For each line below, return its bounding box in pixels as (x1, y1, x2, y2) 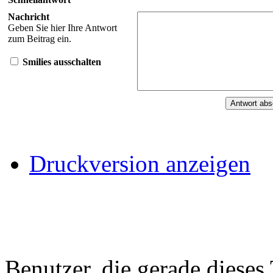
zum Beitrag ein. (8, 33, 71, 44)
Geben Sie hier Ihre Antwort (8, 22, 117, 33)
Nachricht (8, 11, 49, 22)
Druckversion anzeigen (29, 150, 250, 177)
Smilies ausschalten (23, 56, 101, 67)
